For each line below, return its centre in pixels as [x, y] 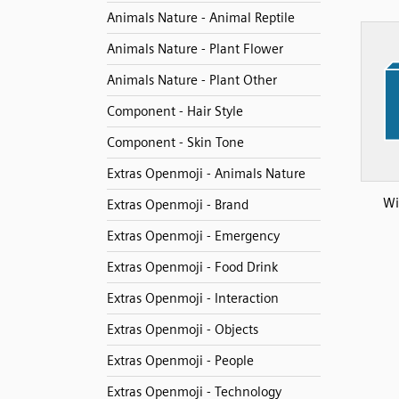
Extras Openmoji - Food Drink [192, 267]
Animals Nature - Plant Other [191, 80]
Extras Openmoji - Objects [182, 330]
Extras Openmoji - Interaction [192, 298]
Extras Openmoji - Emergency [193, 236]
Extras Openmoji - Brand [177, 205]
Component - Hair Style [175, 111]
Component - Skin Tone [175, 142]
